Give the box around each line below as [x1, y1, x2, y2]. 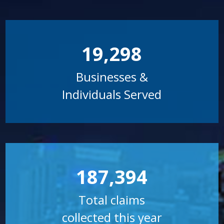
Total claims [78, 191, 145, 208]
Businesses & [75, 68, 148, 85]
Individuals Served [62, 85, 162, 102]
